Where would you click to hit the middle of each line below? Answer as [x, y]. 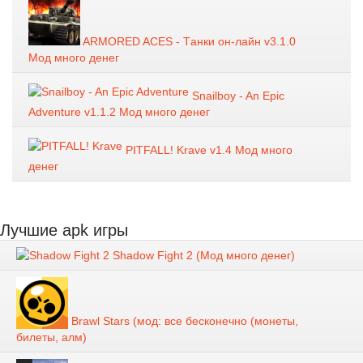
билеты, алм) [51, 337]
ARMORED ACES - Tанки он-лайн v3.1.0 [188, 41]
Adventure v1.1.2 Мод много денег [119, 111]
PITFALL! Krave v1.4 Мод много [207, 149]
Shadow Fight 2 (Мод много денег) [202, 255]
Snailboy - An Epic [237, 95]
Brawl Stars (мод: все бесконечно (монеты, [183, 320]
